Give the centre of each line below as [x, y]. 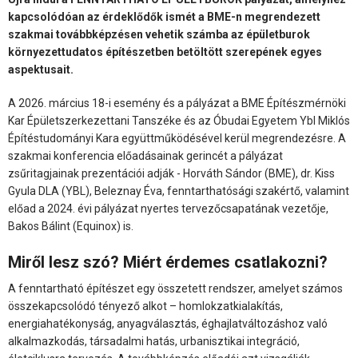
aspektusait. [41, 69]
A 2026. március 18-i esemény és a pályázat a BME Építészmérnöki [177, 103]
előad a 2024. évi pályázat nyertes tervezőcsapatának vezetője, [168, 208]
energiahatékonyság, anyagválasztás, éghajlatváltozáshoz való [168, 323]
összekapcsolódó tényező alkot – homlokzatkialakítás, [145, 306]
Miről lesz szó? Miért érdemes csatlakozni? [168, 262]
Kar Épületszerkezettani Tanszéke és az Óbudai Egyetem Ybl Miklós [179, 120]
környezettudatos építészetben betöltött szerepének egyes [165, 52]
